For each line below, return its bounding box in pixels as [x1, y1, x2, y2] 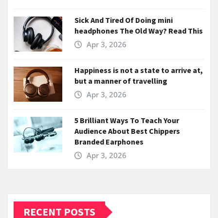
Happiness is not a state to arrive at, [74, 65, 203, 75]
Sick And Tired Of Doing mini [74, 15, 173, 25]
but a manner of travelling [74, 76, 167, 86]
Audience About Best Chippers [74, 126, 180, 136]
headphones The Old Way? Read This [74, 25, 203, 36]
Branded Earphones [74, 137, 144, 147]
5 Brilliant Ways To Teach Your [74, 115, 179, 126]
